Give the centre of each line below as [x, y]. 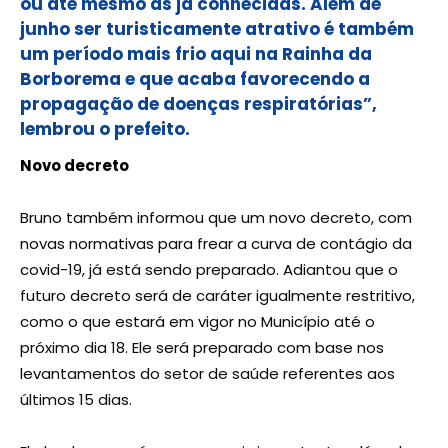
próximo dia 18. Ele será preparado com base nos [202, 347]
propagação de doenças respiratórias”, [198, 103]
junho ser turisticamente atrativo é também [217, 28]
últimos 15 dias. [76, 399]
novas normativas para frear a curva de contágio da [216, 243]
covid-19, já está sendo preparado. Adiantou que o [209, 269]
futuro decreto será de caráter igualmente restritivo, [217, 295]
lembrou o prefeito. [105, 128]
